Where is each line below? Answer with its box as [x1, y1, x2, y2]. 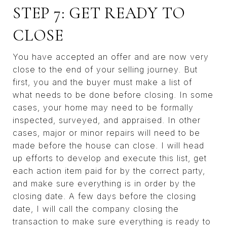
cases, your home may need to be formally [13, 102, 194, 113]
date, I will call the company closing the [13, 204, 179, 214]
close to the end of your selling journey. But [13, 64, 198, 75]
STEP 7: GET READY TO [13, 3, 185, 23]
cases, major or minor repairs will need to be [13, 128, 200, 138]
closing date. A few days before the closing [13, 191, 196, 202]
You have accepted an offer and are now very [13, 52, 209, 62]
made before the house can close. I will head [13, 140, 204, 151]
